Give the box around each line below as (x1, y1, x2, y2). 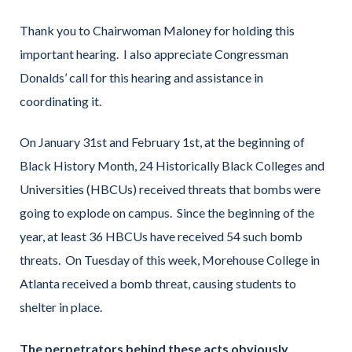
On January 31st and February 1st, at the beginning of (20, 134, 305, 150)
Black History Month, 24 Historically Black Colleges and (20, 158, 324, 174)
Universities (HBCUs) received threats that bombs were (20, 181, 321, 197)
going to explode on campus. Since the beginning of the (20, 205, 314, 221)
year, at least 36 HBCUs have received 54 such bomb (20, 229, 302, 244)
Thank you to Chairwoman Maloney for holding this (20, 22, 295, 38)
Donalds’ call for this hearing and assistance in (20, 69, 263, 85)
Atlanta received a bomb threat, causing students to (20, 276, 296, 291)
